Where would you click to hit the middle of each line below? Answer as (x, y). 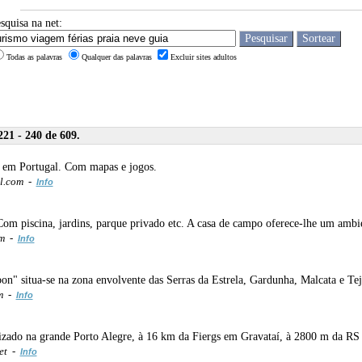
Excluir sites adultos (203, 57)
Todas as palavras (35, 57)
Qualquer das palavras (118, 57)
